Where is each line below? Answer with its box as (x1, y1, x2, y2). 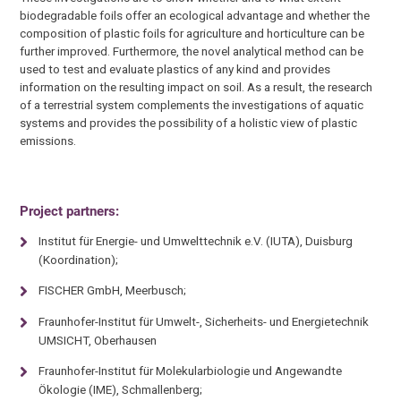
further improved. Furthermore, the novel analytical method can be (20, 43, 364, 58)
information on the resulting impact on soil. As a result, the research (20, 79, 373, 94)
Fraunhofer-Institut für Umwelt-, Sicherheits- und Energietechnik (38, 313, 369, 328)
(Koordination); (38, 252, 118, 267)
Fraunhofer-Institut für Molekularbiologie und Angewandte (38, 363, 342, 379)
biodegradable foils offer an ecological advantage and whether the (20, 7, 371, 22)
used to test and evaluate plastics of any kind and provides (20, 61, 331, 76)
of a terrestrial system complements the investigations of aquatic (20, 97, 364, 112)
